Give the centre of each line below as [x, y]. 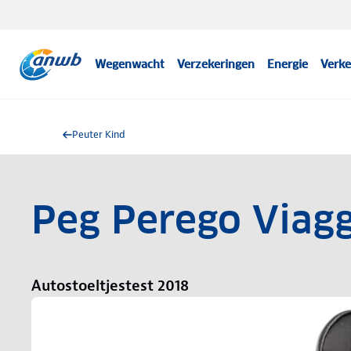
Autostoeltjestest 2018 [110, 286]
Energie [288, 64]
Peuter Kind [99, 134]
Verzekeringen [216, 64]
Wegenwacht [130, 64]
